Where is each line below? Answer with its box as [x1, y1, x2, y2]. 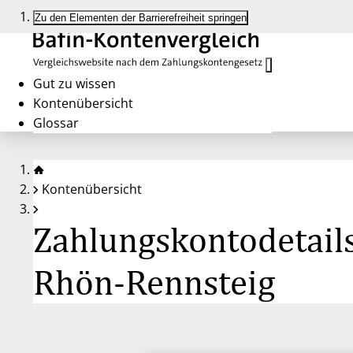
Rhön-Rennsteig [33, 261, 275, 303]
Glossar [33, 114, 79, 132]
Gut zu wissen [33, 75, 116, 92]
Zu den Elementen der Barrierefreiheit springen [35, 12, 247, 24]
